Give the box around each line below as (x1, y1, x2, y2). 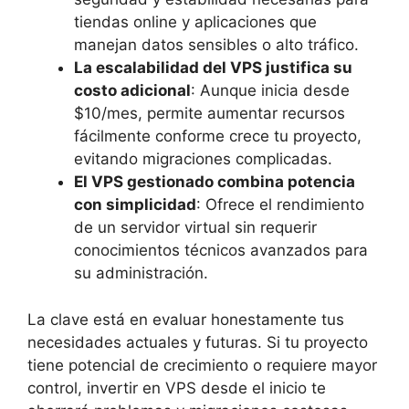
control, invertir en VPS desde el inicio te (27, 378, 326, 397)
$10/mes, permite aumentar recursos (74, 104, 345, 123)
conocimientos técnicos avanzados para (74, 241, 368, 260)
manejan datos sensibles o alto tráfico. (74, 36, 359, 55)
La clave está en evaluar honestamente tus (27, 309, 344, 329)
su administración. (74, 264, 208, 283)
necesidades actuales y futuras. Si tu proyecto (27, 332, 368, 351)
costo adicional (74, 81, 191, 100)
